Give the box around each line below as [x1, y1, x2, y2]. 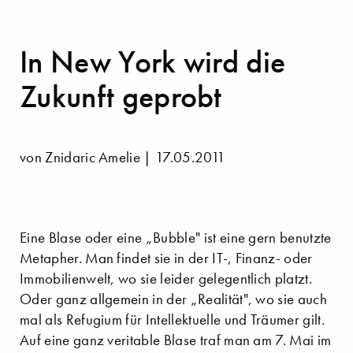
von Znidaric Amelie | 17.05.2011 [20, 147, 226, 166]
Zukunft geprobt [20, 76, 222, 116]
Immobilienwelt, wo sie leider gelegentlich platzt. [20, 269, 313, 288]
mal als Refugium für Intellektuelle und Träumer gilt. [20, 310, 325, 329]
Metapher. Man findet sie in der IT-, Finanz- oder [20, 248, 313, 267]
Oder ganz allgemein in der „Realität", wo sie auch [20, 289, 328, 308]
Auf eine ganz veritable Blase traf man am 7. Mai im [20, 330, 332, 349]
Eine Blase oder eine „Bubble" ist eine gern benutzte [20, 228, 332, 247]
